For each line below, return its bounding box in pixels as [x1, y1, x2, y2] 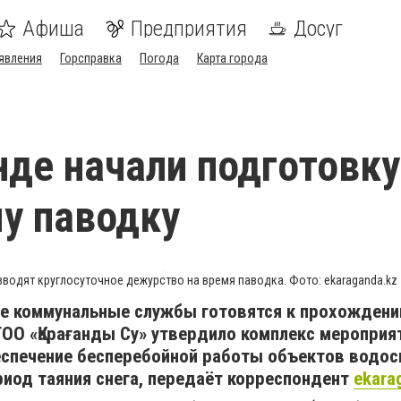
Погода [140, 51, 179, 65]
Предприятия [131, 16, 247, 41]
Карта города [197, 51, 268, 65]
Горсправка [60, 51, 122, 65]
